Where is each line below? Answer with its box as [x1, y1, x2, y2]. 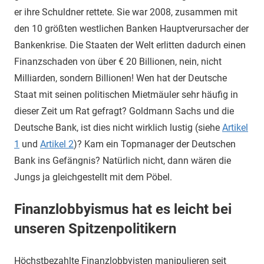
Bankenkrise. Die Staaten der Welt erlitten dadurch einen [14, 39, 246, 51]
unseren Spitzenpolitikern [14, 220, 176, 237]
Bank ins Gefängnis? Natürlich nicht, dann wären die [14, 155, 231, 166]
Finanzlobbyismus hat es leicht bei [14, 201, 232, 217]
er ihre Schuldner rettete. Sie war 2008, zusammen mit [14, 6, 237, 18]
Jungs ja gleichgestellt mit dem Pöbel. [14, 171, 172, 183]
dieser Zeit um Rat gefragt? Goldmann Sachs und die [14, 105, 234, 117]
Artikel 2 [40, 138, 74, 150]
